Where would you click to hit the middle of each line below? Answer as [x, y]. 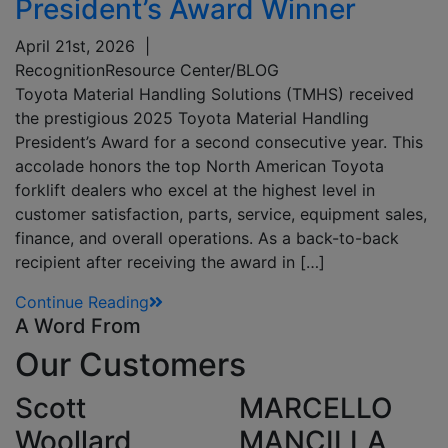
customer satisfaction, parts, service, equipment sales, [221, 213]
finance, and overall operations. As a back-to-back [207, 237]
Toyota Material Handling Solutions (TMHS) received [214, 93]
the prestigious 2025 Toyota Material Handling [192, 117]
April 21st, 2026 [75, 45]
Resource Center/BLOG [192, 69]
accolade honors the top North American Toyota [199, 165]
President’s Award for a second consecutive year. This [219, 141]
